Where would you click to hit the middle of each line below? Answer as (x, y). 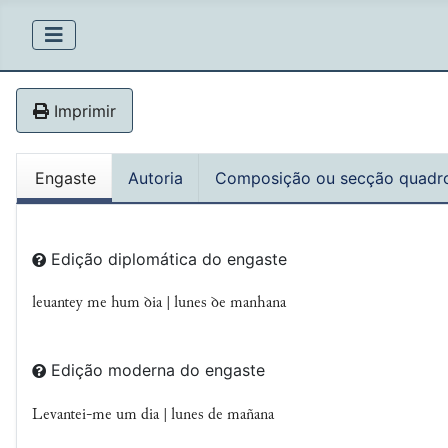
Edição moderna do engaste (158, 369)
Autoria (155, 178)
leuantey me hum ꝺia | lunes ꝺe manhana (159, 303)
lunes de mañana (222, 414)
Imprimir (82, 110)
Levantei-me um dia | (101, 414)
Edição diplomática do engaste (169, 258)
